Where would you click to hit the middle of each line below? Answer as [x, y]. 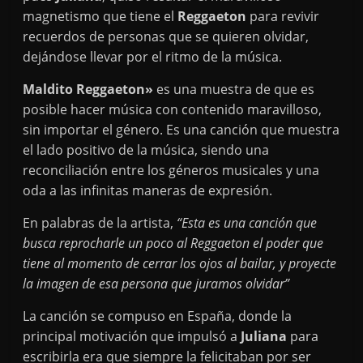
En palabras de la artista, [100, 223]
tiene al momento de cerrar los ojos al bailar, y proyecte [180, 263]
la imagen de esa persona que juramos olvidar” [156, 284]
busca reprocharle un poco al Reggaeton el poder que [173, 243]
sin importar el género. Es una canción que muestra [181, 130]
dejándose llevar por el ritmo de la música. [154, 57]
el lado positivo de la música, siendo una [146, 150]
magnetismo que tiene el [100, 16]
